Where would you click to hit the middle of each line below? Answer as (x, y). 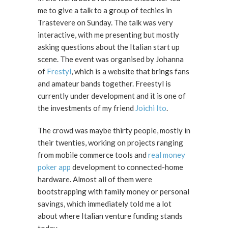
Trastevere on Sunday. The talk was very (105, 22)
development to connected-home (127, 167)
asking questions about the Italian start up (109, 47)
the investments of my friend (87, 108)
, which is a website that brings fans (130, 71)
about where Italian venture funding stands (110, 216)
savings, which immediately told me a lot (105, 204)
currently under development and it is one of (112, 96)
